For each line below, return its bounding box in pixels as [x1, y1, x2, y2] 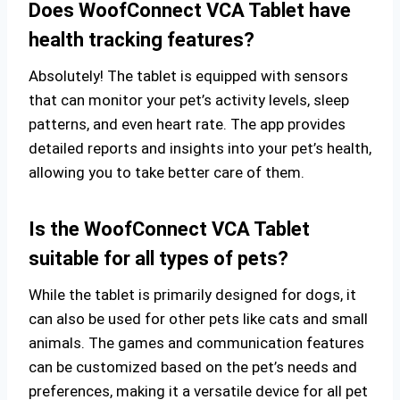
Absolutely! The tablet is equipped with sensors [29, 67, 348, 85]
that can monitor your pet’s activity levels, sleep [29, 91, 349, 109]
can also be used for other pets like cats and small [29, 310, 368, 328]
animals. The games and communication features [29, 334, 364, 352]
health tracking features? [29, 29, 254, 51]
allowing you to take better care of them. [29, 163, 304, 181]
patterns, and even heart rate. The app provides [29, 115, 346, 133]
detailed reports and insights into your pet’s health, [29, 139, 371, 157]
